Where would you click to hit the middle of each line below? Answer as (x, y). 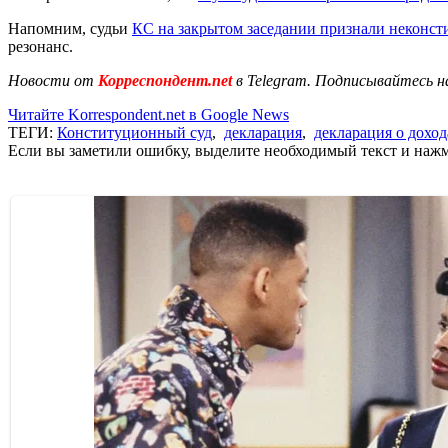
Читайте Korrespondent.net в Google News (148, 114)
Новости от (51, 80)
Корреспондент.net (165, 80)
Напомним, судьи (70, 28)
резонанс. (40, 46)
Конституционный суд (134, 132)
